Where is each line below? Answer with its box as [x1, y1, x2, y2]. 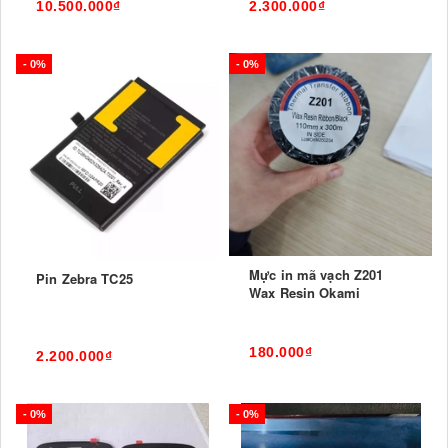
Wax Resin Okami [249, 282, 360, 302]
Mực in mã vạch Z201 [249, 264, 384, 284]
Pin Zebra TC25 [36, 269, 133, 289]
